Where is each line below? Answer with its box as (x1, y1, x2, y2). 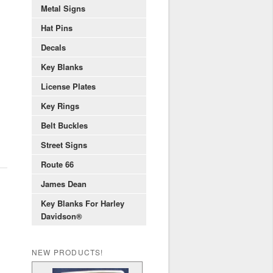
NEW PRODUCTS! (32, 246, 104, 257)
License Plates (41, 80, 96, 93)
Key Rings (41, 100, 79, 112)
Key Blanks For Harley (41, 197, 124, 210)
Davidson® (41, 210, 82, 222)
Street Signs (41, 139, 87, 151)
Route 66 (41, 158, 74, 171)
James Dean (41, 178, 87, 190)
